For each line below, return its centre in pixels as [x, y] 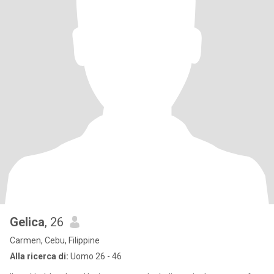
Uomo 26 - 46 [95, 256]
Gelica [27, 222]
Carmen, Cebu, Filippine [55, 240]
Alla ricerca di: [39, 256]
